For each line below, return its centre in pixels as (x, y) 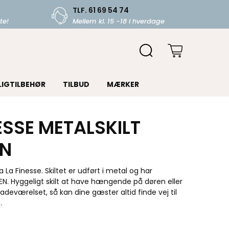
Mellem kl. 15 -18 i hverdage (118, 21)
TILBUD (76, 84)
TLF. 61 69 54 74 (100, 10)
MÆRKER (123, 84)
